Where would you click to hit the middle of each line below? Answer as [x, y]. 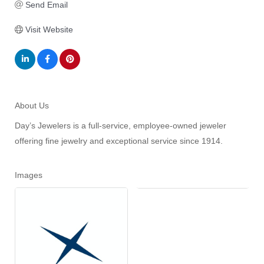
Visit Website [49, 30]
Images [29, 175]
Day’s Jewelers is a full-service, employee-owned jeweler [121, 126]
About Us [32, 106]
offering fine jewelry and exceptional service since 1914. [119, 141]
